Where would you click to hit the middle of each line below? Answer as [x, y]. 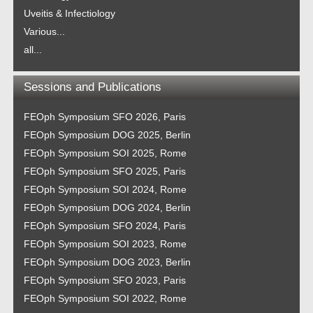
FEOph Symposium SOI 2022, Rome [105, 298]
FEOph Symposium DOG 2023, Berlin [108, 262]
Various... [45, 31]
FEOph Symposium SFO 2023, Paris [105, 280]
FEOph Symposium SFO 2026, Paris [105, 117]
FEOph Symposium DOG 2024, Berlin [108, 208]
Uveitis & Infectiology [70, 13]
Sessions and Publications [93, 87]
